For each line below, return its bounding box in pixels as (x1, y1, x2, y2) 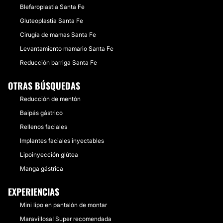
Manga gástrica (20, 165, 63, 172)
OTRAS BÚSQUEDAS (8, 79, 80, 92)
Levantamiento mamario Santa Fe (20, 45, 113, 52)
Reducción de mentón (20, 95, 81, 103)
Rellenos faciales (20, 123, 67, 130)
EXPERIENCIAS (8, 185, 59, 198)
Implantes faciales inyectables (20, 137, 104, 144)
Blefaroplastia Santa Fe (20, 3, 85, 10)
